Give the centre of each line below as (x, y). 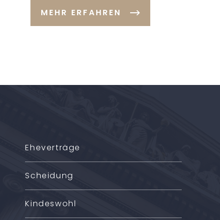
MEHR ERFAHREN (81, 13)
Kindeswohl (51, 204)
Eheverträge (53, 148)
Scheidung (49, 176)
